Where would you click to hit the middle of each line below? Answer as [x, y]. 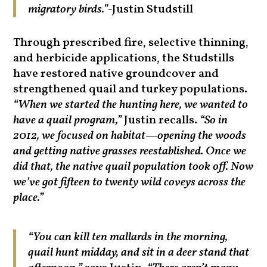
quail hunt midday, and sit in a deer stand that [139, 253]
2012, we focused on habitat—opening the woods [130, 136]
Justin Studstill [153, 10]
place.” [29, 198]
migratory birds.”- [70, 10]
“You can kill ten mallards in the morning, [128, 237]
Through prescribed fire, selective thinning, [131, 43]
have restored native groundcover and [116, 74]
